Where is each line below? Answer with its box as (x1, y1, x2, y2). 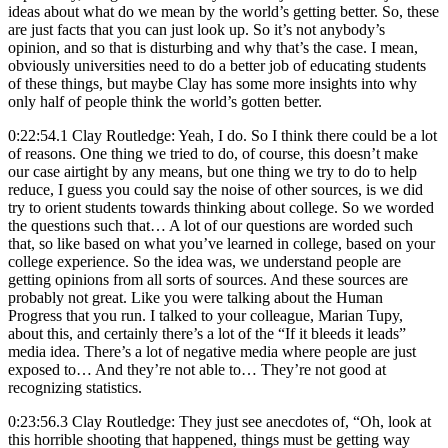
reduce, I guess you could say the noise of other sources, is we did (8, 180, 423, 198)
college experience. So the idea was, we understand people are (8, 252, 401, 270)
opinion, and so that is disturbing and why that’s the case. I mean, (8, 38, 418, 56)
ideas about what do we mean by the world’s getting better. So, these (8, 2, 439, 20)
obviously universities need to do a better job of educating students (8, 56, 426, 74)
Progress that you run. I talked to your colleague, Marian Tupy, (8, 306, 403, 324)
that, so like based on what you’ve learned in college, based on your (8, 234, 435, 252)
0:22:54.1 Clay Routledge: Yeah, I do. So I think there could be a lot (8, 126, 437, 144)
